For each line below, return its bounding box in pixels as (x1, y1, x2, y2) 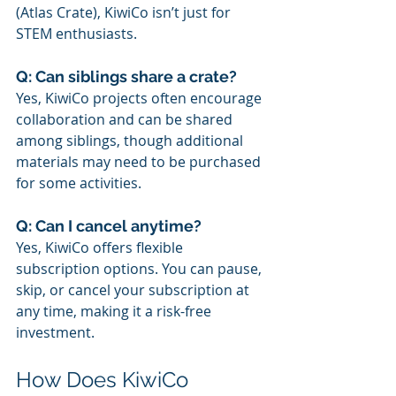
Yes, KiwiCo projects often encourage (16, 88, 265, 108)
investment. (16, 322, 95, 342)
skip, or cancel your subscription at (16, 279, 253, 300)
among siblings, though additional (16, 130, 247, 150)
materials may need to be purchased (16, 151, 264, 171)
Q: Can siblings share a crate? (16, 66, 237, 86)
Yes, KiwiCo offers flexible (16, 237, 187, 257)
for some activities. (16, 172, 141, 193)
